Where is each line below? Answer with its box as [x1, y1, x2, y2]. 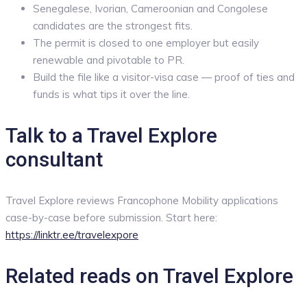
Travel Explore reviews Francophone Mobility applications [5, 194, 278, 208]
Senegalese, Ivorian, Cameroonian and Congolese [33, 2, 268, 16]
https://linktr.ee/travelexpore [5, 228, 138, 242]
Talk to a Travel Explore [5, 123, 217, 148]
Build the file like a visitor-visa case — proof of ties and [33, 71, 295, 84]
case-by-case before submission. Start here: [5, 211, 217, 225]
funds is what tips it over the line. [33, 88, 190, 101]
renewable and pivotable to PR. [33, 53, 184, 67]
